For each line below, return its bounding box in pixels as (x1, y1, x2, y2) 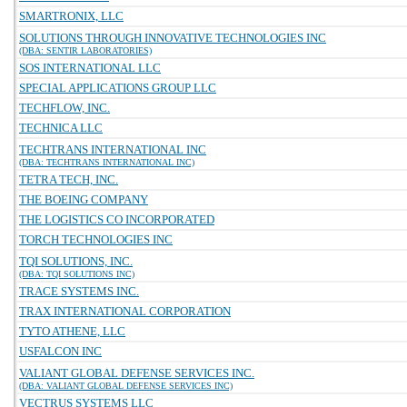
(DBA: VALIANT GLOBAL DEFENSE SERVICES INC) (19, 381, 233, 391)
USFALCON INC (19, 344, 102, 358)
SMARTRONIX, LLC (19, 9, 124, 23)
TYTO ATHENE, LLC (19, 324, 125, 338)
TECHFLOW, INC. (19, 101, 110, 114)
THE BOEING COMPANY (19, 193, 148, 206)
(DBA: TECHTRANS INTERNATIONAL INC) (19, 157, 194, 167)
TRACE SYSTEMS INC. (19, 284, 139, 298)
